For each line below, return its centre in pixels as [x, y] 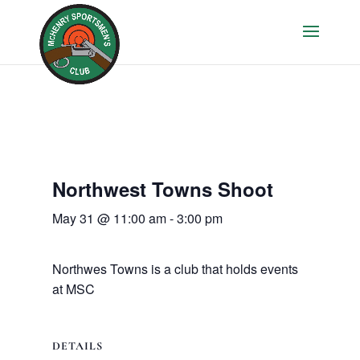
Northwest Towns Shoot [162, 189]
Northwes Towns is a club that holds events [175, 269]
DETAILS [77, 346]
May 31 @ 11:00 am [109, 218]
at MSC [73, 289]
